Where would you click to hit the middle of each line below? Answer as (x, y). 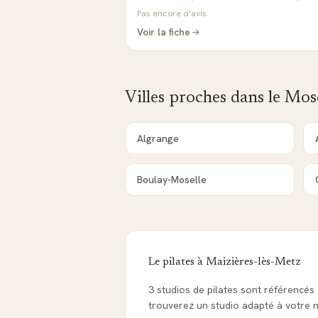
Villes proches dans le (205, 98)
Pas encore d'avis (172, 13)
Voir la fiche (164, 32)
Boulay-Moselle (172, 180)
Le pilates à (177, 262)
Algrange (158, 138)
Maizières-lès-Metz (253, 262)
